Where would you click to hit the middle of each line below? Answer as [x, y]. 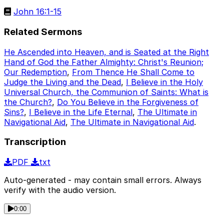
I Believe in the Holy [164, 82]
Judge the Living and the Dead [62, 82]
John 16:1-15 [37, 12]
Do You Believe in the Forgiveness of [128, 102]
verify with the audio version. [60, 190]
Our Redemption [35, 72]
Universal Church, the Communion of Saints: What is [106, 92]
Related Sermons [43, 31]
